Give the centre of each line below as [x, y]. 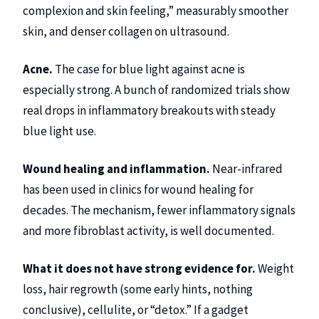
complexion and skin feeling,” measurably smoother [156, 11]
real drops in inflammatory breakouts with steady [149, 111]
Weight [275, 268]
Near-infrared [246, 168]
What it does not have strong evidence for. [139, 268]
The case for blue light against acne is [149, 69]
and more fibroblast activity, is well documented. [148, 230]
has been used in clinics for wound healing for [138, 189]
